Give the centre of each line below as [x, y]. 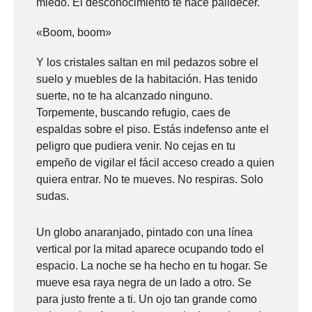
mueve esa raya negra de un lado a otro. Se [144, 283]
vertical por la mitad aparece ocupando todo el [150, 249]
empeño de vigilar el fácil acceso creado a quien [155, 163]
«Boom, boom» [74, 32]
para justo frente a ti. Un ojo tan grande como [147, 299]
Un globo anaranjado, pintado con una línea [145, 233]
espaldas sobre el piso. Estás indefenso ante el [153, 130]
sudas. [53, 196]
